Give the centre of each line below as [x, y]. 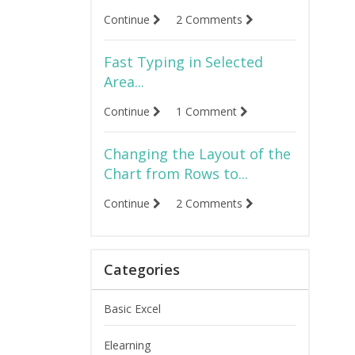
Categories [141, 269]
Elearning [127, 345]
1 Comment [208, 111]
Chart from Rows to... [176, 174]
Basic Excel [132, 309]
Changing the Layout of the [197, 154]
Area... [124, 82]
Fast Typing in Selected [183, 62]
